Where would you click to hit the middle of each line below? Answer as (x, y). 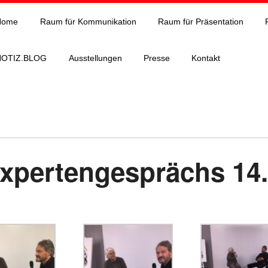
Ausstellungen (95, 58)
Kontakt (206, 58)
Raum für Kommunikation (88, 21)
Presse (156, 58)
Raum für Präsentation (200, 21)
